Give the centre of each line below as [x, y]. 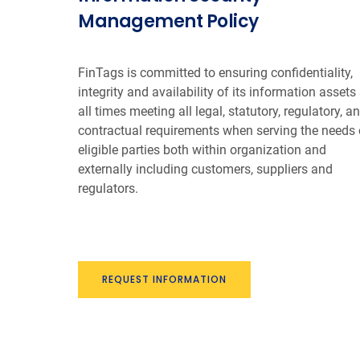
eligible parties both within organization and [202, 149]
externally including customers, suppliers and [205, 169]
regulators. [108, 188]
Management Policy [168, 21]
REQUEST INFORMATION [164, 279]
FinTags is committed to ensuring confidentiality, [215, 72]
